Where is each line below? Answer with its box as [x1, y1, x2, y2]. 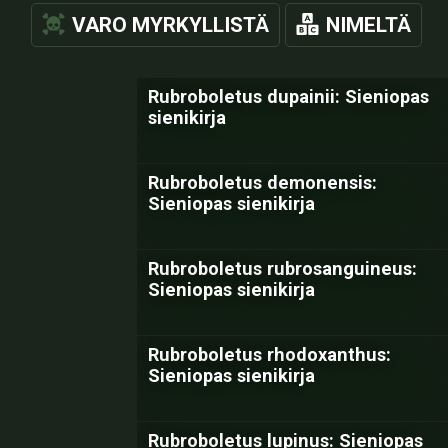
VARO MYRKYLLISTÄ [72, 13, 269, 37]
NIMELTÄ [326, 13, 411, 37]
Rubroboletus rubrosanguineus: [148, 258, 417, 279]
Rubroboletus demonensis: [148, 172, 377, 193]
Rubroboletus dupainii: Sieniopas [148, 86, 429, 107]
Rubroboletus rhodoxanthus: [148, 344, 391, 365]
